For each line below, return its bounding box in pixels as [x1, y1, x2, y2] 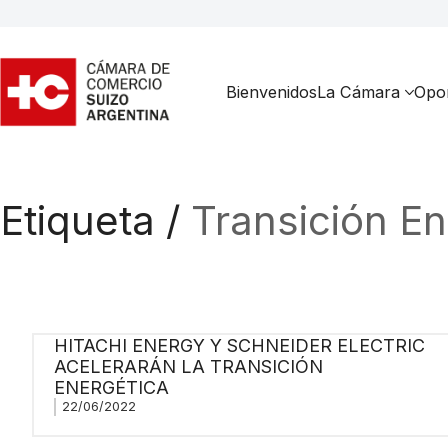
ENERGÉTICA [53, 376, 169, 398]
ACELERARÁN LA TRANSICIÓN [53, 355, 323, 377]
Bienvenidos [226, 81, 317, 102]
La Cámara [317, 81, 400, 102]
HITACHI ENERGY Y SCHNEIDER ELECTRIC [53, 334, 425, 356]
